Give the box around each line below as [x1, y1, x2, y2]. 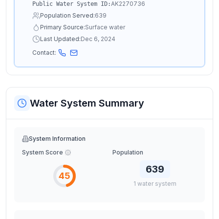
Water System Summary [30, 97, 144, 109]
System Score [22, 149, 63, 156]
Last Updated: [40, 35, 81, 43]
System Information [29, 135, 86, 142]
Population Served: [40, 12, 95, 19]
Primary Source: [40, 23, 85, 31]
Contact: [32, 49, 56, 56]
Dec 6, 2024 [81, 35, 115, 43]
